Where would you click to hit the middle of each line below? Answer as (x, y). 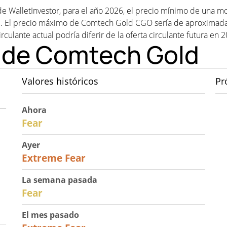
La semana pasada (59, 180)
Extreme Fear (53, 158)
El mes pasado (50, 215)
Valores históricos (60, 81)
